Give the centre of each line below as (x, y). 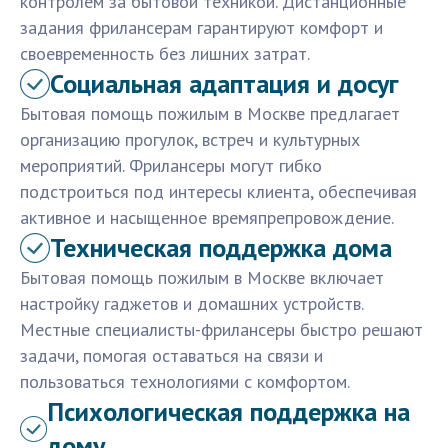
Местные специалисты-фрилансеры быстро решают (221, 330)
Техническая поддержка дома (221, 248)
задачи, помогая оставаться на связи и (171, 356)
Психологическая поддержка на (228, 412)
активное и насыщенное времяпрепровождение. (207, 218)
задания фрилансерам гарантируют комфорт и (201, 28)
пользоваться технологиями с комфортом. (185, 382)
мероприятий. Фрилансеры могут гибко (171, 166)
